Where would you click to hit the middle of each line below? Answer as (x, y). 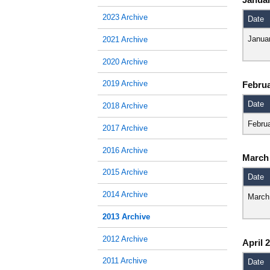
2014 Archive (125, 195)
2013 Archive (126, 216)
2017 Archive (125, 128)
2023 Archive (125, 17)
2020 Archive (125, 61)
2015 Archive (125, 172)
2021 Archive (125, 39)
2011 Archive (125, 261)
